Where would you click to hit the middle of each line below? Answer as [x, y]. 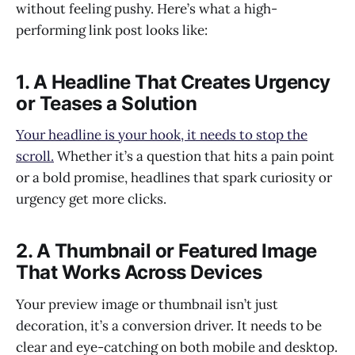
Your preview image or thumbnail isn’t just [147, 304]
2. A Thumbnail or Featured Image [166, 251]
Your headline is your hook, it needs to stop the [162, 135]
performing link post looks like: [112, 30]
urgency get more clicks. [91, 199]
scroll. [35, 157]
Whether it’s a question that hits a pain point [194, 157]
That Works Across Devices [139, 273]
